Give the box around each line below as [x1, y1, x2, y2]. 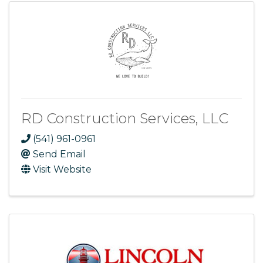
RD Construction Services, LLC [21, 109, 228, 127]
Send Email [33, 149, 86, 160]
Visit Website [33, 164, 92, 176]
